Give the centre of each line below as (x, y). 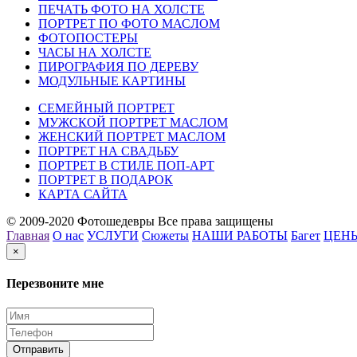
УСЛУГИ (113, 235)
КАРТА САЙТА (83, 194)
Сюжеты (165, 235)
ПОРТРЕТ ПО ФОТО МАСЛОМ (129, 23)
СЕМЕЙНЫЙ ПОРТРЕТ (106, 108)
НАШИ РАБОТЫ (240, 235)
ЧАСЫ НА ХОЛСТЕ (95, 52)
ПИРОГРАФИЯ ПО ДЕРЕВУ (118, 66)
